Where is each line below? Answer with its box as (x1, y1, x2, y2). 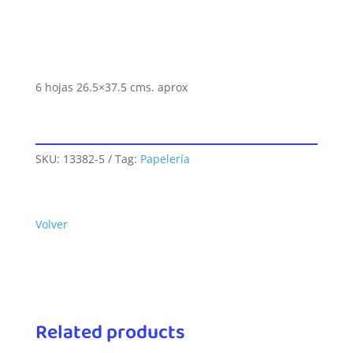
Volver (35, 217, 68, 232)
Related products (35, 317, 185, 348)
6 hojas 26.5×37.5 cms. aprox (35, 80, 188, 95)
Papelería (139, 151, 190, 166)
